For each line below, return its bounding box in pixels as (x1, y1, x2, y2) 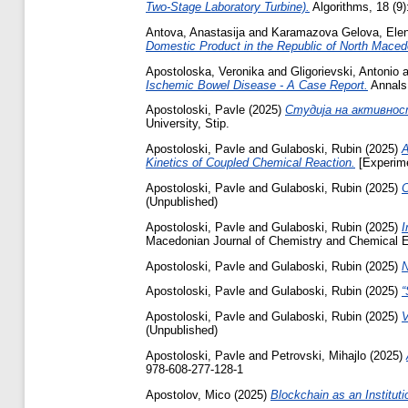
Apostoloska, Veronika (146, 64, 264, 78)
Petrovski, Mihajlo (271, 348, 366, 362)
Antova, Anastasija (146, 25, 245, 39)
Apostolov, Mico (146, 387, 230, 402)
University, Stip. (146, 117, 229, 131)
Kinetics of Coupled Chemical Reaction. (146, 156, 355, 170)
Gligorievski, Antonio (291, 64, 399, 78)
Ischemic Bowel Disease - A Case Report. (146, 77, 368, 92)
